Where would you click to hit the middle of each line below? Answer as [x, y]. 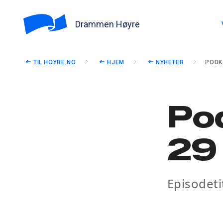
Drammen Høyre [108, 24]
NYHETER [170, 62]
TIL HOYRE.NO [55, 62]
